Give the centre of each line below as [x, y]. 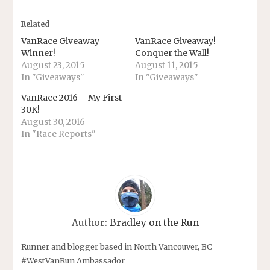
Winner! [38, 53]
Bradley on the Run [154, 222]
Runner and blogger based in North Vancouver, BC [116, 246]
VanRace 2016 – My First [71, 97]
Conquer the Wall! [172, 53]
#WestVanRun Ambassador [73, 260]
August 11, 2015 [167, 65]
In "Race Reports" [58, 133]
